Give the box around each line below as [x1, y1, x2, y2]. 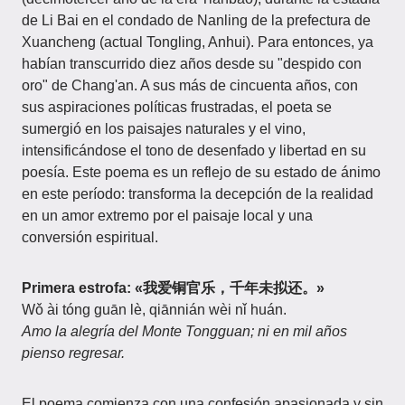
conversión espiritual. [22, 230, 158, 245]
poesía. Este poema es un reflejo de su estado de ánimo [22, 165, 381, 180]
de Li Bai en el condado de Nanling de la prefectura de [22, 13, 371, 28]
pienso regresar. [22, 345, 125, 361]
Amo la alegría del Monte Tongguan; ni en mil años [22, 324, 347, 339]
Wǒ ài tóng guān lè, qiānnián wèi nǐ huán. [22, 302, 287, 317]
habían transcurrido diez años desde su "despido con [22, 56, 362, 71]
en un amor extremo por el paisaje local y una [22, 208, 313, 223]
